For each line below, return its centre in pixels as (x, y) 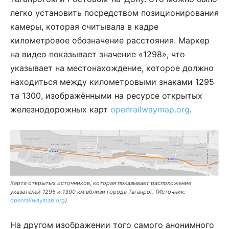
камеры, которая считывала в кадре (84, 26)
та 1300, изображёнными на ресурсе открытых (106, 95)
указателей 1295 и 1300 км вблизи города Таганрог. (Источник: (98, 192)
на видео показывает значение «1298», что (98, 54)
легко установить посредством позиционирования (114, 13)
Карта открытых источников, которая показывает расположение (101, 183)
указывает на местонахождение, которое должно (112, 68)
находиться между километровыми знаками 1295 (112, 82)
